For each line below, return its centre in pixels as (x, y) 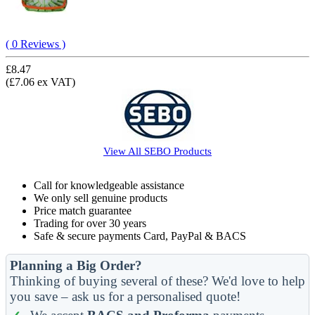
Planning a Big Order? (76, 265)
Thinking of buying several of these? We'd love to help (157, 281)
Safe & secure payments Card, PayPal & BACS (140, 236)
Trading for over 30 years (90, 223)
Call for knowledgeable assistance (109, 185)
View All (124, 150)
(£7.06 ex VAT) (40, 82)
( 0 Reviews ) (36, 44)
